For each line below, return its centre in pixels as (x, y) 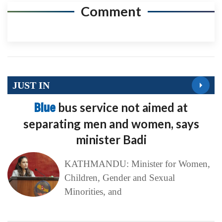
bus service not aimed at (123, 108)
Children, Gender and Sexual (119, 178)
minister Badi (111, 140)
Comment (111, 11)
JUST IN (31, 85)
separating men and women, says (111, 124)
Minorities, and (93, 192)
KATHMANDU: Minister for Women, (137, 164)
